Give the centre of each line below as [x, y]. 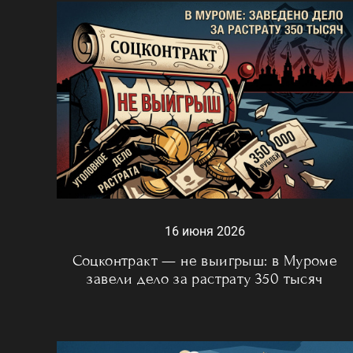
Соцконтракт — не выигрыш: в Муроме [205, 261]
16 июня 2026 [205, 232]
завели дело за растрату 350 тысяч [205, 279]
